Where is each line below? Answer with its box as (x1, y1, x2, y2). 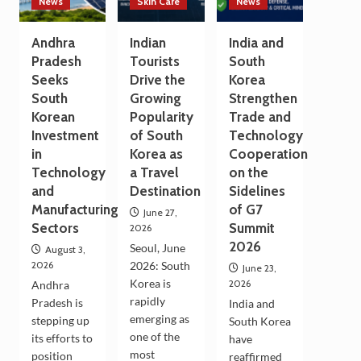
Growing (130, 90, 181, 106)
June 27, (143, 206, 177, 218)
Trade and (228, 109, 291, 125)
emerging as (130, 312, 189, 326)
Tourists (130, 53, 180, 69)
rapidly (130, 294, 165, 308)
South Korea (228, 314, 291, 328)
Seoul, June (130, 241, 185, 255)
